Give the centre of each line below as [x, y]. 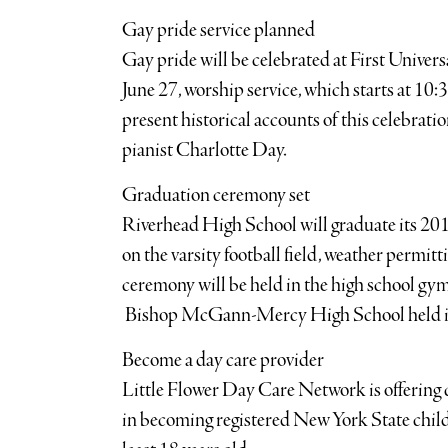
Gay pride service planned [218, 30]
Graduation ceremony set [215, 195]
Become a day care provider [222, 360]
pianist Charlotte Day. [204, 150]
